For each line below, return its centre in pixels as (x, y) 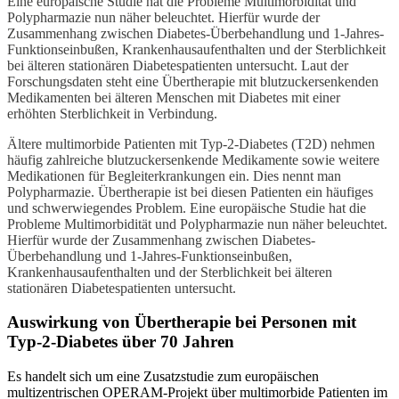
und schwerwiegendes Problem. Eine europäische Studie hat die (187, 208)
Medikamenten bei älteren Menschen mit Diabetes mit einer (174, 97)
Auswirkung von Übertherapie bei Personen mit (182, 322)
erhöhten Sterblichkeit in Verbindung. (112, 113)
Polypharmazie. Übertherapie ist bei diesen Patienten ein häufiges (190, 191)
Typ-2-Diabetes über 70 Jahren (121, 342)
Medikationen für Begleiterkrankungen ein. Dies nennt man (174, 175)
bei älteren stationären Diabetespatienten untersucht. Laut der (178, 65)
